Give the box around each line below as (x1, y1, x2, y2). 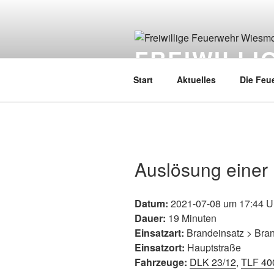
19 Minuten (166, 211, 217, 226)
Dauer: (135, 211, 166, 226)
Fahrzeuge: (135, 255, 187, 270)
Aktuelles (176, 73, 216, 86)
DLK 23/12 (190, 255, 236, 270)
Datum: (135, 196, 168, 211)
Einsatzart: (135, 226, 184, 240)
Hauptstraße (185, 240, 241, 255)
